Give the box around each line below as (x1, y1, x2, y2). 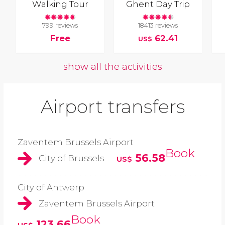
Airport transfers (40, 95, 185, 118)
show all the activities (63, 61, 162, 73)
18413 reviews (138, 22, 178, 30)
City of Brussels (39, 153, 104, 164)
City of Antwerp (18, 182, 84, 192)
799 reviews (42, 22, 78, 30)
